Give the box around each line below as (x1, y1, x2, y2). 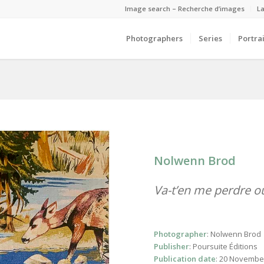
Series (199, 33, 223, 44)
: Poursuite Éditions (189, 241, 258, 252)
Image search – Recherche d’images (125, 4, 245, 13)
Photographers (126, 33, 183, 44)
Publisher (153, 241, 189, 252)
